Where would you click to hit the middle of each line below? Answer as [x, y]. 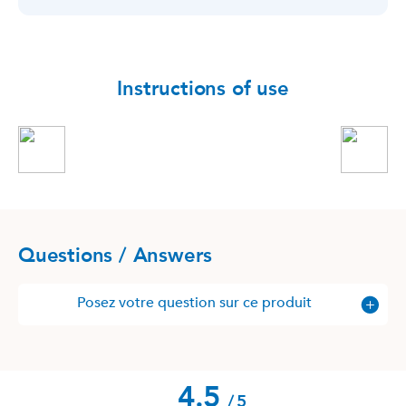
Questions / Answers [116, 255]
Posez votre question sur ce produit [194, 302]
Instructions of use [203, 88]
